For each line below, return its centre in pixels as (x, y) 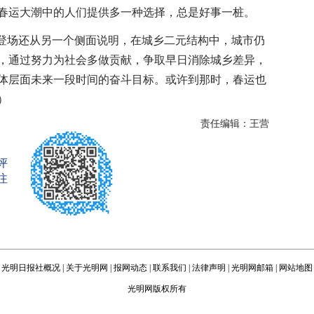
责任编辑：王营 (235, 124)
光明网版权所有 (157, 289)
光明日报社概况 (31, 268)
